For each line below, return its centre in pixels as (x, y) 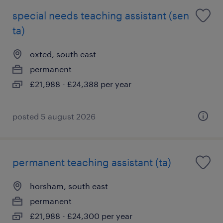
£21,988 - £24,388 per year (81, 84)
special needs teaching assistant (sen (101, 15)
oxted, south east (63, 54)
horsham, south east (69, 186)
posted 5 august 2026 (54, 116)
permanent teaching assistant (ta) (92, 162)
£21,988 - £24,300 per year (81, 216)
